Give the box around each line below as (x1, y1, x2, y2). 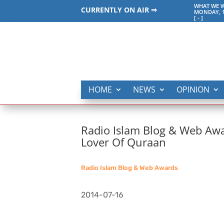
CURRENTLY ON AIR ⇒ (81, 5, 157, 14)
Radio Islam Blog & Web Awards (81, 164, 178, 172)
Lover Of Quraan (81, 134, 166, 149)
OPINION (176, 84, 209, 95)
